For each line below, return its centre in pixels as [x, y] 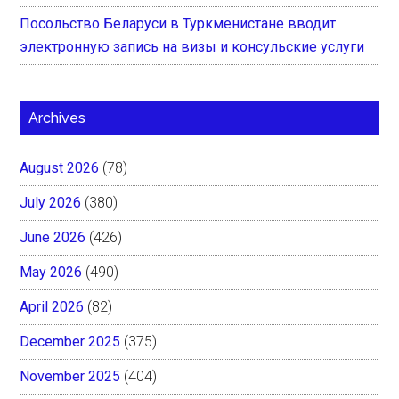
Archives [57, 118]
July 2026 [51, 202]
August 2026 [60, 167]
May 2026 [51, 272]
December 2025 [70, 341]
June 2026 [53, 237]
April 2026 [52, 306]
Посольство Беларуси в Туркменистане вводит [178, 23]
